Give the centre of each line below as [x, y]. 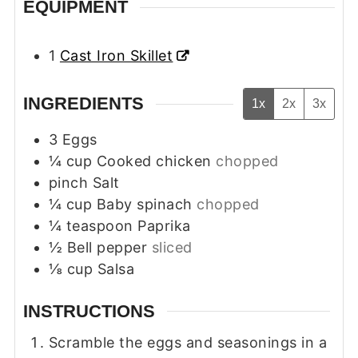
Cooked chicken [154, 161]
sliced [172, 247]
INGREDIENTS [83, 104]
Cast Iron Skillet [116, 56]
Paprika [164, 225]
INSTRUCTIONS [89, 311]
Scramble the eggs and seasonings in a [188, 342]
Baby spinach [144, 204]
